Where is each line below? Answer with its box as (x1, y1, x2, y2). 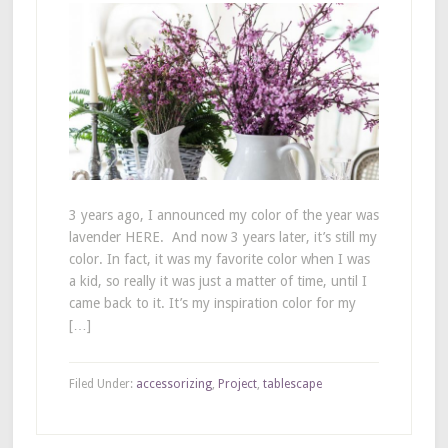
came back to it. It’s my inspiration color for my (68, 294, 356, 311)
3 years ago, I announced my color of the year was (68, 206, 379, 223)
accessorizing (135, 376, 212, 391)
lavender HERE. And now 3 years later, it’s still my (68, 228, 377, 245)
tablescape (262, 376, 322, 391)
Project (217, 376, 257, 391)
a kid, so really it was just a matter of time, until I (68, 272, 367, 289)
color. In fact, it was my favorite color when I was (68, 250, 370, 267)
